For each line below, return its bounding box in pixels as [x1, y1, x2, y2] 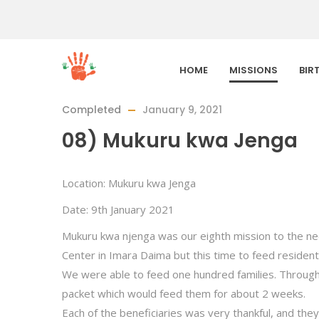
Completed [62, 103, 121, 117]
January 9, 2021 [142, 103, 222, 117]
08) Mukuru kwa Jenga [62, 127, 298, 155]
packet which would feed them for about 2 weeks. [62, 286, 305, 300]
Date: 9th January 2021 [62, 202, 174, 216]
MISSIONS [229, 63, 278, 77]
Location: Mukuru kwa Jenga [62, 176, 196, 190]
